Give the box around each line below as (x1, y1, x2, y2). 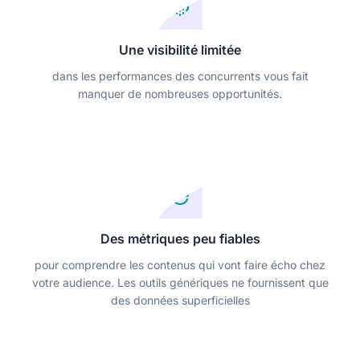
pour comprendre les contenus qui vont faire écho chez (35, 257, 325, 272)
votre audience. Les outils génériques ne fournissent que (31, 275, 329, 289)
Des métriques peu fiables (100, 230, 260, 247)
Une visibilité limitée (119, 41, 241, 58)
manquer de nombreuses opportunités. (78, 86, 282, 100)
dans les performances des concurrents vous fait (51, 68, 309, 83)
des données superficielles (110, 292, 250, 307)
